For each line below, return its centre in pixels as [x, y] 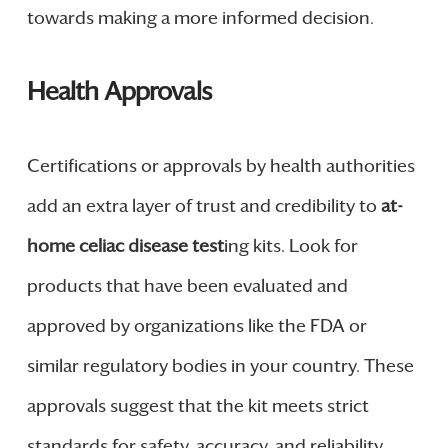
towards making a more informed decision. [200, 18]
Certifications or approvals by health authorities [220, 165]
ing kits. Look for [290, 245]
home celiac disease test [125, 245]
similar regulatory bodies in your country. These [220, 365]
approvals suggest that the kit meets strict [197, 405]
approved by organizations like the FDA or [196, 325]
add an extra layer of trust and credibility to [203, 205]
